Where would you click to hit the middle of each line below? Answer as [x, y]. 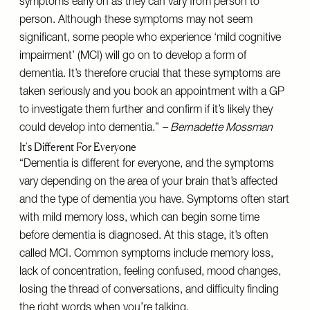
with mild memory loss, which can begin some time [139, 219]
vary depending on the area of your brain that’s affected [148, 183]
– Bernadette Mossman [217, 129]
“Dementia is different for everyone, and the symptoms [147, 165]
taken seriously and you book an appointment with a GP [152, 93]
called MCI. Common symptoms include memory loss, [146, 255]
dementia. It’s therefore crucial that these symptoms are [150, 75]
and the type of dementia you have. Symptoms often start [154, 201]
